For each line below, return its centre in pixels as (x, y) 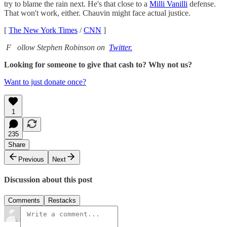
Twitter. (121, 47)
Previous (31, 159)
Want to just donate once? (45, 82)
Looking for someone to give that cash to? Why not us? (98, 64)
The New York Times (43, 30)
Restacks (62, 201)
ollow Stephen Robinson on (62, 47)
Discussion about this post (48, 180)
